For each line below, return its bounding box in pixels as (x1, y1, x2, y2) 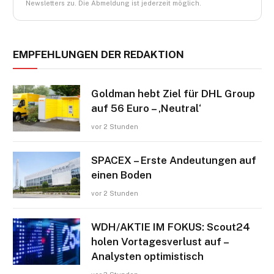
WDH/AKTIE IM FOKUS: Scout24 (91, 220, 250, 233)
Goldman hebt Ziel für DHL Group (91, 87, 255, 100)
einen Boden (91, 168, 152, 181)
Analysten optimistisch (91, 250, 204, 262)
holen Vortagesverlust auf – (91, 235, 228, 248)
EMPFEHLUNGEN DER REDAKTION (13, 48, 184, 61)
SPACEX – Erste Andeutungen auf (91, 154, 256, 166)
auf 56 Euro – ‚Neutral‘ (91, 102, 201, 114)
